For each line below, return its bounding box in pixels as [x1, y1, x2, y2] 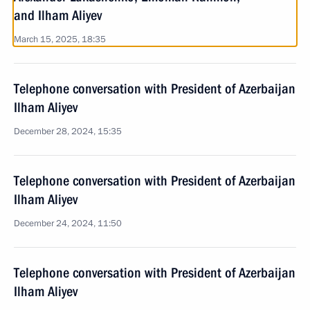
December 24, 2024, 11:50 [14, 217, 122, 230]
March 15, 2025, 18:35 [14, 33, 106, 46]
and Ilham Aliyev [14, 7, 102, 24]
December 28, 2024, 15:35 [14, 125, 122, 138]
